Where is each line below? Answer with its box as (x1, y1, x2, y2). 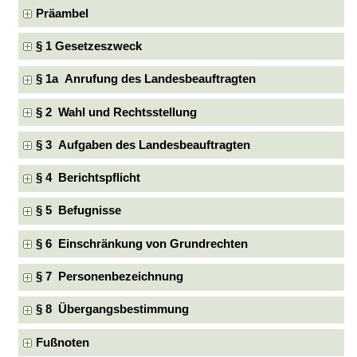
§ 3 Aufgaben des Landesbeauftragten (36, 138, 251, 151)
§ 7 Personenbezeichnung (36, 270, 184, 284)
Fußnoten (36, 335, 90, 349)
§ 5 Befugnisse (36, 204, 122, 218)
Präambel (36, 6, 89, 20)
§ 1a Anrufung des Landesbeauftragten (36, 73, 257, 86)
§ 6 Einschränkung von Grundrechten (36, 237, 249, 250)
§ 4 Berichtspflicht (36, 171, 141, 185)
